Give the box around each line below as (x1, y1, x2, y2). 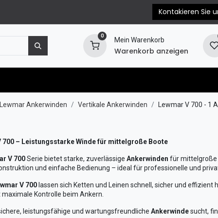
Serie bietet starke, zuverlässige (25, 155, 127, 163)
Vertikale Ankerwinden (77, 101, 147, 109)
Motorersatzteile (28, 75, 88, 85)
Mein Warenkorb (114, 36, 164, 44)
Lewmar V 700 (158, 101, 202, 109)
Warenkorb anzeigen (114, 46, 188, 56)
